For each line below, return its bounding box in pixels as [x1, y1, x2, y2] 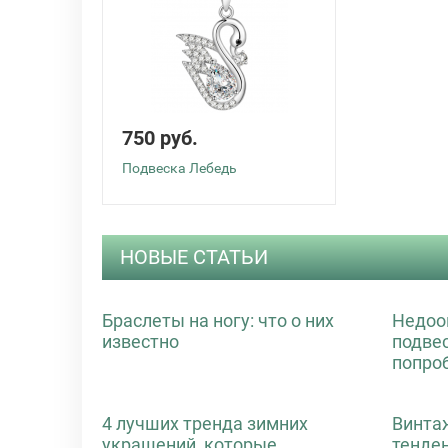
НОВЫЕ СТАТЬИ [120, 244, 268, 269]
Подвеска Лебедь [122, 159, 237, 176]
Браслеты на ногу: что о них [102, 309, 334, 331]
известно [102, 330, 179, 352]
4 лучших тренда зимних [102, 412, 308, 434]
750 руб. [122, 125, 198, 150]
